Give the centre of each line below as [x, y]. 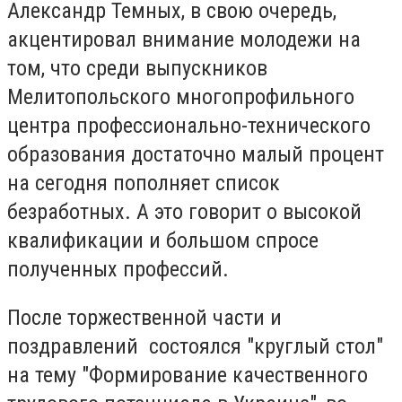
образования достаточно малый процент [196, 155]
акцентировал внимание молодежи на [184, 40]
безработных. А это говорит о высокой [184, 212]
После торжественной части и [144, 317]
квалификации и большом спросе [163, 241]
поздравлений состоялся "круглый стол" [195, 346]
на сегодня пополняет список [144, 184]
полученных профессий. [118, 270]
